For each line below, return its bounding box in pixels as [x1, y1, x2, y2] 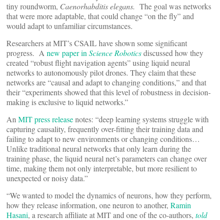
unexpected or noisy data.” [6, 173, 90, 183]
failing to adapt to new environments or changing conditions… [6, 134, 200, 144]
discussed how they [141, 48, 203, 58]
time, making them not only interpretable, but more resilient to [6, 163, 197, 173]
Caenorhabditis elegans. [60, 1, 139, 11]
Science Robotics [89, 48, 141, 58]
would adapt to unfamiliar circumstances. [6, 21, 135, 31]
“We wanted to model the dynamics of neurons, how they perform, [6, 190, 212, 200]
